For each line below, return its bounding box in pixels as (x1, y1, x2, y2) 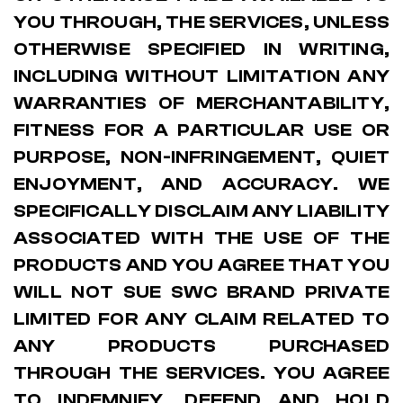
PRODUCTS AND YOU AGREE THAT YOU (13, 255, 390, 275)
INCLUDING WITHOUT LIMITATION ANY (13, 66, 390, 86)
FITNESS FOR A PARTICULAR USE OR (13, 120, 390, 140)
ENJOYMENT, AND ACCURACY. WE (13, 174, 390, 194)
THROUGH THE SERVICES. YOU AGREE (13, 363, 390, 383)
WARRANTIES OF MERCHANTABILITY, (13, 93, 390, 113)
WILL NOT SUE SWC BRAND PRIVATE (13, 282, 390, 302)
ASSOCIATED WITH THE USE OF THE (13, 228, 390, 248)
